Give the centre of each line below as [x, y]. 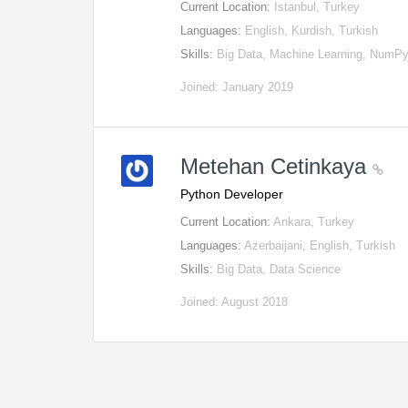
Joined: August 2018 [235, 302]
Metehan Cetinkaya [277, 166]
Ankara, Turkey [314, 222]
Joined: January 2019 [237, 87]
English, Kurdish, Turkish [312, 31]
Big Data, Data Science [279, 269]
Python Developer [232, 194]
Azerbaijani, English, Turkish [320, 245]
